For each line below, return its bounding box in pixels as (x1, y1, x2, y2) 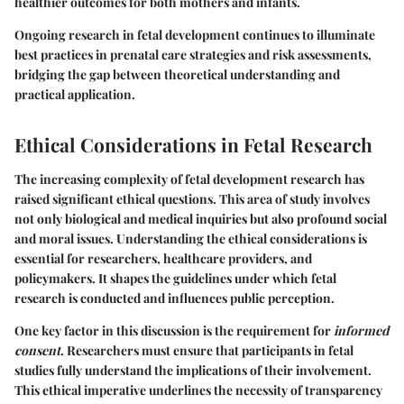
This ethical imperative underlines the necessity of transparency (14, 381, 382, 399)
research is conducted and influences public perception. (14, 289, 335, 307)
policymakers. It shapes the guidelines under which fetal (14, 269, 336, 287)
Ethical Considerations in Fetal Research (14, 132, 372, 158)
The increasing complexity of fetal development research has (14, 170, 364, 188)
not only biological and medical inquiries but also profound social (14, 209, 387, 227)
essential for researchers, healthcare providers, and (14, 249, 312, 267)
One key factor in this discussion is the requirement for (14, 321, 334, 339)
